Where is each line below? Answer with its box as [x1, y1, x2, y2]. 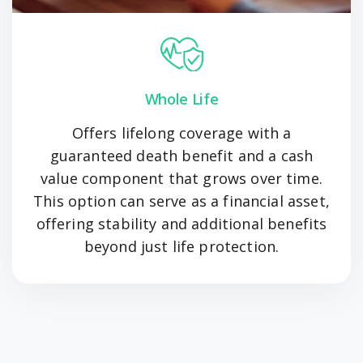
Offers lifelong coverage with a [71, 123, 292, 143]
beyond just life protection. [83, 237, 280, 257]
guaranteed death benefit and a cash [49, 146, 314, 166]
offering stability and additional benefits [36, 214, 327, 234]
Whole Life [144, 89, 219, 109]
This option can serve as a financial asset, [33, 191, 330, 211]
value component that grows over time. [41, 169, 322, 189]
